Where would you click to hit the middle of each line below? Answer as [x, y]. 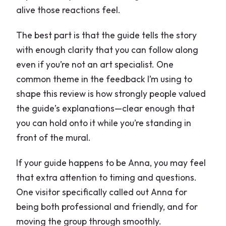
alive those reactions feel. [69, 10]
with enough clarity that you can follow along [107, 50]
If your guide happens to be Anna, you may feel [111, 163]
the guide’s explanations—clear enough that [106, 108]
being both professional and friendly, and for [107, 207]
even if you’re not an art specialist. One [95, 65]
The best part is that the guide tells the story [107, 35]
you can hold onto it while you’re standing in [104, 123]
